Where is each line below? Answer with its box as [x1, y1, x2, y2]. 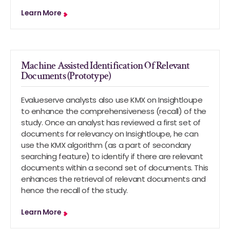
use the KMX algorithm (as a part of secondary [21, 140, 191, 150]
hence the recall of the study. [21, 185, 128, 196]
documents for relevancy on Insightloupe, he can [21, 128, 199, 139]
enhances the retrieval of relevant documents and [21, 174, 206, 184]
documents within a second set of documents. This [21, 162, 208, 173]
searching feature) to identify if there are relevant [21, 151, 203, 162]
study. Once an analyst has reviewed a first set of [21, 117, 201, 128]
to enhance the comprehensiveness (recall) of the [21, 106, 206, 117]
